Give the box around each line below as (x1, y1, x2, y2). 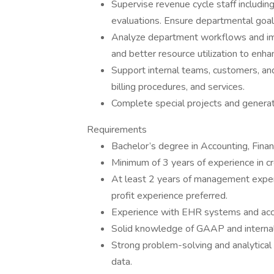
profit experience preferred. (111, 189, 228, 202)
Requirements (87, 123, 147, 136)
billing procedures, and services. (111, 80, 245, 94)
